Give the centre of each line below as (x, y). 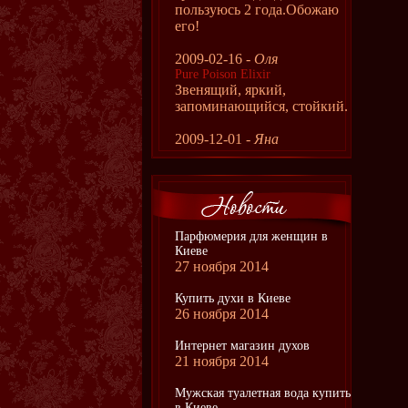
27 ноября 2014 (222, 266)
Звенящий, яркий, (230, 90)
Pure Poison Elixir (223, 74)
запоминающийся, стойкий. (261, 106)
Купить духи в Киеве (233, 298)
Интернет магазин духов (242, 346)
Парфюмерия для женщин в (251, 236)
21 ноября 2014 (222, 361)
